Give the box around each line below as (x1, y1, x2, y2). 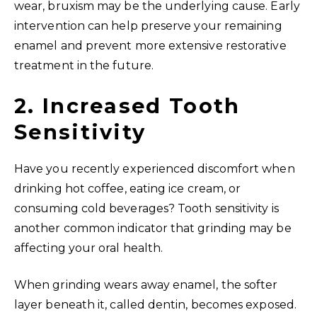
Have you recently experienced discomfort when (14, 161, 295, 175)
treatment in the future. (14, 58, 154, 72)
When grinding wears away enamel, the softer (14, 277, 278, 292)
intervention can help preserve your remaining (14, 18, 282, 33)
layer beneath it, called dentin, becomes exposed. (14, 297, 296, 311)
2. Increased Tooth (14, 93, 241, 118)
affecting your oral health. (14, 241, 163, 255)
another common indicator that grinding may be (14, 221, 292, 235)
